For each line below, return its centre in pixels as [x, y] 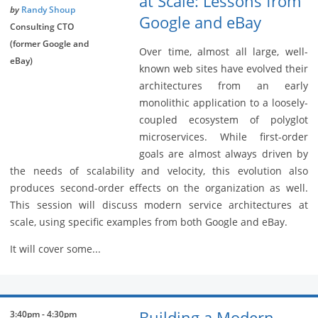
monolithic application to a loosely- [224, 103]
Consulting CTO [42, 27]
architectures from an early [224, 86]
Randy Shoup [48, 10]
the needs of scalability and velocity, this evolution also [159, 171]
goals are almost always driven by [224, 154]
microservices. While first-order [224, 137]
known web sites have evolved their [224, 69]
